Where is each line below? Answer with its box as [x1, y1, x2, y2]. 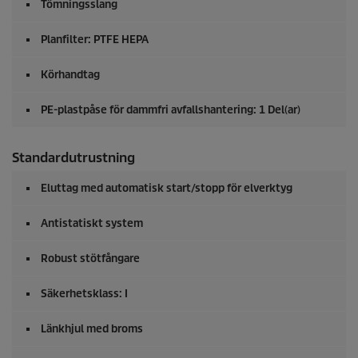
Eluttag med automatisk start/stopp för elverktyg [41, 181, 292, 196]
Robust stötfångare [41, 252, 140, 266]
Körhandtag [41, 68, 100, 82]
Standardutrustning [12, 149, 135, 167]
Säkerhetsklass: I [41, 287, 128, 301]
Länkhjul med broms [41, 322, 143, 336]
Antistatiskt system [41, 217, 143, 231]
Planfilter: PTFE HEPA [41, 33, 149, 47]
